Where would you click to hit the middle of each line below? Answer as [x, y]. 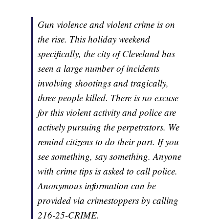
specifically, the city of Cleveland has [107, 54]
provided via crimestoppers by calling [108, 200]
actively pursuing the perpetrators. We [109, 127]
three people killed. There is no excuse [108, 98]
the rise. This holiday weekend [94, 39]
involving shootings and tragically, [103, 83]
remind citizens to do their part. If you [109, 142]
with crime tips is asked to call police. [108, 171]
